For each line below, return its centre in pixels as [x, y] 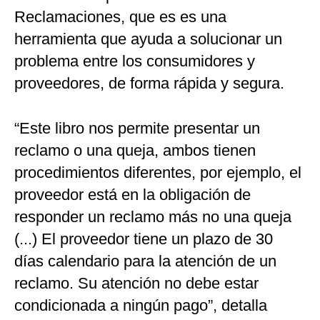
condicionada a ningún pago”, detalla [141, 306]
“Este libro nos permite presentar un [137, 129]
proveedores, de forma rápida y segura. [149, 84]
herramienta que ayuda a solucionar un [148, 39]
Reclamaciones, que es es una [120, 17]
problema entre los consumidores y [135, 61]
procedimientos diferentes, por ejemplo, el [158, 173]
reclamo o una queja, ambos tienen [135, 151]
